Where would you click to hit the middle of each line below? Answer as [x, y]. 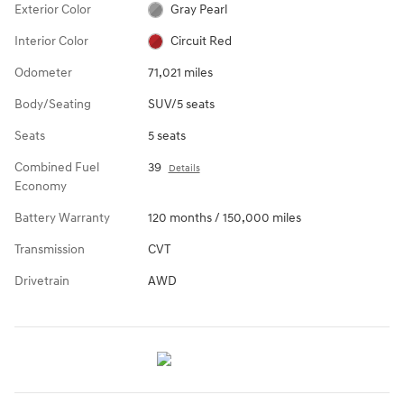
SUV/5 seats [181, 104]
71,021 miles [180, 72]
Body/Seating [53, 104]
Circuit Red [202, 41]
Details [184, 168]
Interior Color [51, 41]
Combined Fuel [57, 167]
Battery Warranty [62, 217]
